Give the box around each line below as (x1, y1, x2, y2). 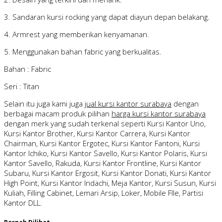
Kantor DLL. (4, 198, 42, 208)
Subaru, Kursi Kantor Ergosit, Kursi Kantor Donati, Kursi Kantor (4, 168, 211, 178)
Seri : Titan (4, 81, 39, 92)
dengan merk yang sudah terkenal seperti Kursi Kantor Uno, (4, 118, 206, 129)
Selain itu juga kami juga (4, 99, 85, 109)
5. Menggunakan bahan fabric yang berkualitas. (4, 47, 162, 57)
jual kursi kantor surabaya (85, 99, 171, 109)
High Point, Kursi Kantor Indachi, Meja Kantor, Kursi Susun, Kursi (4, 178, 216, 188)
